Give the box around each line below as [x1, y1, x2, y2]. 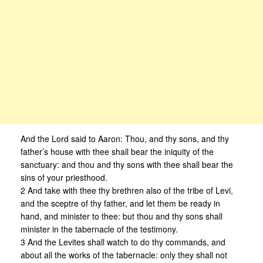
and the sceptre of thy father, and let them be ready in [21, 197, 220, 210]
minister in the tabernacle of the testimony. [21, 223, 178, 235]
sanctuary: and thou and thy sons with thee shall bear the [21, 159, 233, 171]
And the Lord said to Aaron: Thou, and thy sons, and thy [21, 133, 229, 145]
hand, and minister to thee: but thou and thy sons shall [21, 210, 222, 222]
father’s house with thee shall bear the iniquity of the [21, 146, 214, 158]
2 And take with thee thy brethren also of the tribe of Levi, [21, 184, 233, 197]
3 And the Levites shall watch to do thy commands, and [21, 236, 225, 248]
